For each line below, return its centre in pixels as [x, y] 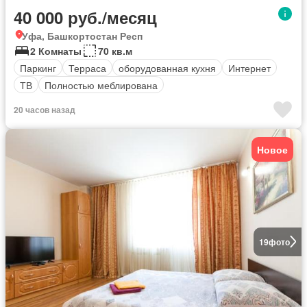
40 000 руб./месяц [85, 17]
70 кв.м [115, 51]
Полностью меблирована [101, 85]
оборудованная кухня [167, 67]
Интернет [249, 67]
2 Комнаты [56, 51]
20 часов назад [45, 110]
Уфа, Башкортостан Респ [82, 36]
